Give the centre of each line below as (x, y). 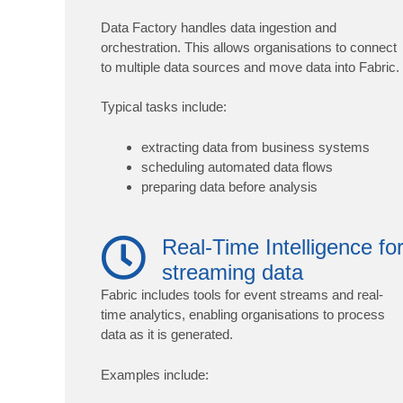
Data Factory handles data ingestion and (219, 27)
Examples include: (155, 374)
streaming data (232, 273)
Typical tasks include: (164, 107)
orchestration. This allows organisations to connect (249, 47)
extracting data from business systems (255, 147)
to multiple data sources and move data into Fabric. (250, 67)
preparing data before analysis (229, 186)
